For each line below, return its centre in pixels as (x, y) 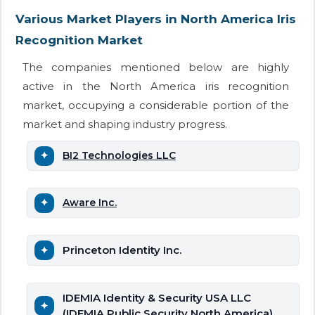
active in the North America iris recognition (156, 86)
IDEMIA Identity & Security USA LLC (157, 298)
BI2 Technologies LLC (119, 156)
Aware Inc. (90, 203)
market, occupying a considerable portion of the (156, 105)
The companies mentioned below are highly (156, 67)
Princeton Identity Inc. (122, 250)
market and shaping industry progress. (125, 124)
